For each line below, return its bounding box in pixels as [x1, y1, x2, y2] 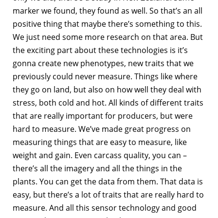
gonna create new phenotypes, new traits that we [13, 57, 194, 69]
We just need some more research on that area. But [13, 31, 203, 42]
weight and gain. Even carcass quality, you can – [13, 149, 187, 161]
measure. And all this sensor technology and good [13, 202, 197, 213]
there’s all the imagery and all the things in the [13, 163, 182, 174]
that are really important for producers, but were [13, 110, 193, 121]
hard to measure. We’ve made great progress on [13, 123, 191, 134]
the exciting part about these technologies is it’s [13, 44, 188, 55]
